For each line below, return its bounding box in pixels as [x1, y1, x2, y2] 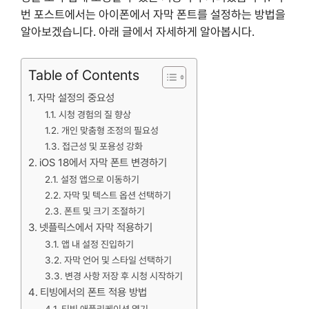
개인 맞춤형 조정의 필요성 [61, 125, 159, 136]
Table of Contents [28, 67, 139, 83]
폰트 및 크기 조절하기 [63, 206, 145, 217]
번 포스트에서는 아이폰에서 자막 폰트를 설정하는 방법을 [21, 7, 286, 21]
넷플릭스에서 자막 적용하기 [39, 221, 153, 234]
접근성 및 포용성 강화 [61, 141, 143, 152]
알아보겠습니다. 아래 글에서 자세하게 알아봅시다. [21, 24, 255, 39]
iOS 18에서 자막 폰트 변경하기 [39, 157, 168, 169]
